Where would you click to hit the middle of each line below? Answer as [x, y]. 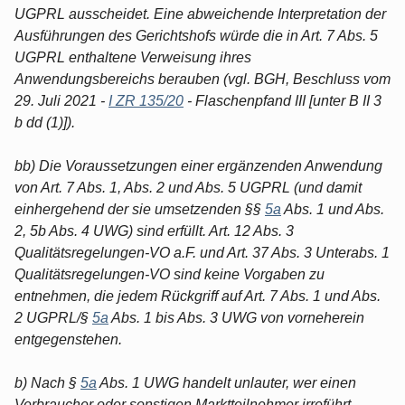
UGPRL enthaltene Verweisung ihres [133, 57]
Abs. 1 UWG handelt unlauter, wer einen [226, 382]
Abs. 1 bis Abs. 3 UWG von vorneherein [236, 317]
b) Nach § [47, 382]
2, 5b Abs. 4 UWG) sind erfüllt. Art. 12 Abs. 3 [154, 231]
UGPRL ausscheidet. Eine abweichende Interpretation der [200, 14]
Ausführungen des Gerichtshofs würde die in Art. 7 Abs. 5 [196, 35]
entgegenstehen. [68, 339]
